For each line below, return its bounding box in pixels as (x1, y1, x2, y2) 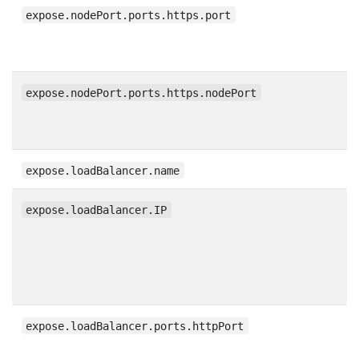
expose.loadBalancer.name (26, 163, 180, 177)
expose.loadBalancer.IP (26, 203, 167, 216)
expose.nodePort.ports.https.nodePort (26, 86, 257, 99)
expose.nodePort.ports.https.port (26, 8, 232, 22)
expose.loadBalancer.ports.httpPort (26, 319, 244, 333)
